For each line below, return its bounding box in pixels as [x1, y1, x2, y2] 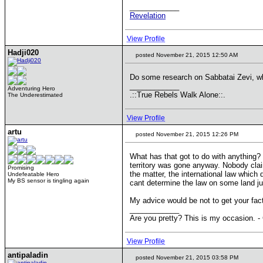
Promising [8, 164, 34, 171]
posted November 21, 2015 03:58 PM [134, 254, 238, 261]
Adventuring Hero [8, 85, 55, 92]
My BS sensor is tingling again [8, 177, 89, 184]
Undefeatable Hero [8, 171, 59, 177]
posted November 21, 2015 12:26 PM [134, 131, 238, 137]
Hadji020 [8, 48, 39, 57]
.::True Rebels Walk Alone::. [130, 90, 225, 99]
